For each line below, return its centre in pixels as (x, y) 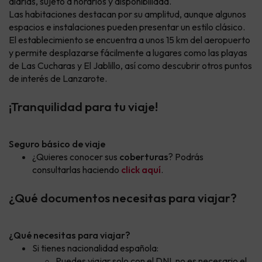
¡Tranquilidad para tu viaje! (83, 107)
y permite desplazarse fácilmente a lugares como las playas (128, 53)
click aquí (141, 170)
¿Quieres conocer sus (76, 157)
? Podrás (186, 157)
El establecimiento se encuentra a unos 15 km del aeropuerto (130, 40)
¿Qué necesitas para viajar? (70, 235)
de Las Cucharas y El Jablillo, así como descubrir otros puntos (130, 66)
